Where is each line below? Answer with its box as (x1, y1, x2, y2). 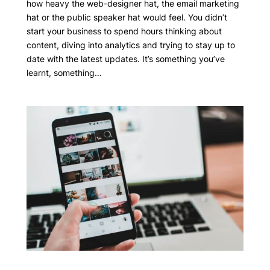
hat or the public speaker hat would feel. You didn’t (26, 11, 227, 22)
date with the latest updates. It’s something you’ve (26, 53, 225, 64)
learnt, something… (26, 67, 102, 78)
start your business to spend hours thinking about (26, 25, 222, 36)
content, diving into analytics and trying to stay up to (26, 39, 235, 50)
